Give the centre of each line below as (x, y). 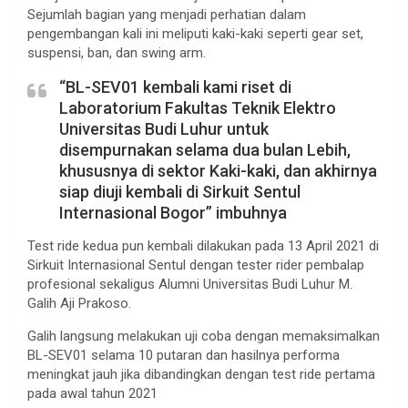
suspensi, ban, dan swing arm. (117, 52)
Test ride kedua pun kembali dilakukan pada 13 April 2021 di (203, 245)
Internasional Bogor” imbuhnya (173, 212)
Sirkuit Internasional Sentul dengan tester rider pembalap (196, 265)
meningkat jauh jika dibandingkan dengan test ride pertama (201, 374)
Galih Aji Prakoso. (79, 303)
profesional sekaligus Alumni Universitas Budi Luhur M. (190, 284)
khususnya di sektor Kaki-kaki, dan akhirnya (218, 170)
